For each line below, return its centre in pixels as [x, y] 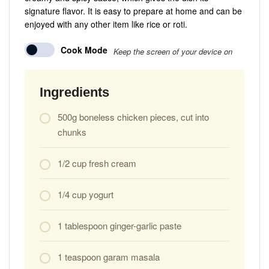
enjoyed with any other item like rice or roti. [106, 24]
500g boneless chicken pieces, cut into [133, 116]
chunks [72, 131]
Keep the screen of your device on [173, 51]
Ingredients [74, 92]
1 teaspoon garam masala [109, 256]
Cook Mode [84, 50]
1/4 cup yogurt [86, 194]
